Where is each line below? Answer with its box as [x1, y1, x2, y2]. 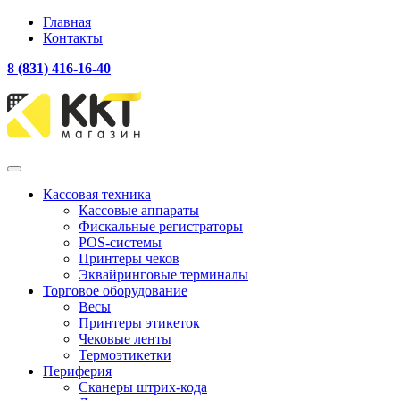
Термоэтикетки [79, 347, 171, 362]
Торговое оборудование [43, 283, 187, 298]
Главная [43, 14, 91, 29]
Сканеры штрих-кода [79, 379, 207, 395]
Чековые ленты [79, 331, 171, 346]
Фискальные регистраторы [79, 219, 243, 234]
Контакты [43, 30, 103, 46]
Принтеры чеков [79, 251, 179, 266]
